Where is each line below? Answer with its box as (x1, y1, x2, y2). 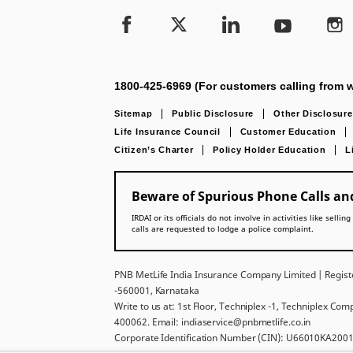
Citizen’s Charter (114, 145, 194, 154)
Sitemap (114, 109, 153, 118)
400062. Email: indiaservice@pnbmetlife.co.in (114, 315, 311, 329)
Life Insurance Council (114, 127, 221, 136)
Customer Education (240, 127, 336, 136)
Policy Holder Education (213, 145, 326, 154)
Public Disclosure (172, 109, 255, 118)
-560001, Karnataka (114, 284, 199, 297)
